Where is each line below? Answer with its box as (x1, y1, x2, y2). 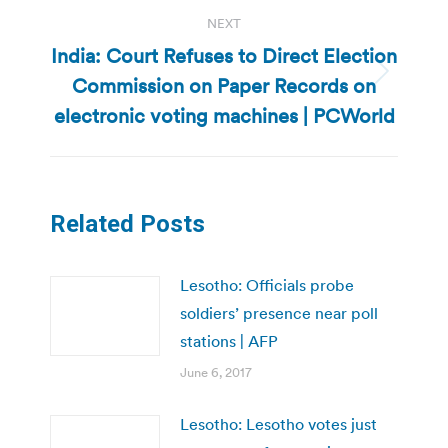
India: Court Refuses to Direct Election (51, 42, 397, 69)
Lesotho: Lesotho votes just (180, 413, 377, 434)
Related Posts (50, 209, 205, 238)
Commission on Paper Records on (72, 72, 376, 99)
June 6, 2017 (180, 363, 252, 381)
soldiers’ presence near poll (180, 302, 378, 323)
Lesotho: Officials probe (180, 274, 354, 295)
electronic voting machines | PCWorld (53, 102, 395, 129)
